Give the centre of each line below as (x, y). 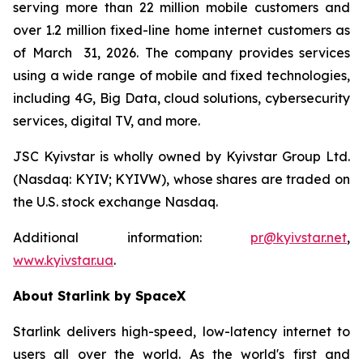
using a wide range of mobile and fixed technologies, (181, 75)
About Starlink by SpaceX (99, 296)
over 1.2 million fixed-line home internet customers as (181, 30)
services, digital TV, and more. (107, 121)
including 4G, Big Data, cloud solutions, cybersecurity (181, 98)
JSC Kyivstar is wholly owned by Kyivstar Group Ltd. (181, 156)
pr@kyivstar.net (299, 237)
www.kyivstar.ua (63, 260)
